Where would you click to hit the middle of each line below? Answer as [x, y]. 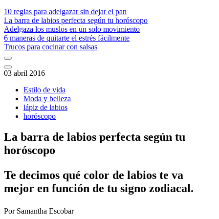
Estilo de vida [44, 90]
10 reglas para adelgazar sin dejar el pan [65, 12]
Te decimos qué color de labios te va [94, 175]
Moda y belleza [47, 99]
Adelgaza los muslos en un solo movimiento [72, 29]
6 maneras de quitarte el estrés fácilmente [67, 38]
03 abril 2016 [24, 73]
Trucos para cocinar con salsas [51, 47]
